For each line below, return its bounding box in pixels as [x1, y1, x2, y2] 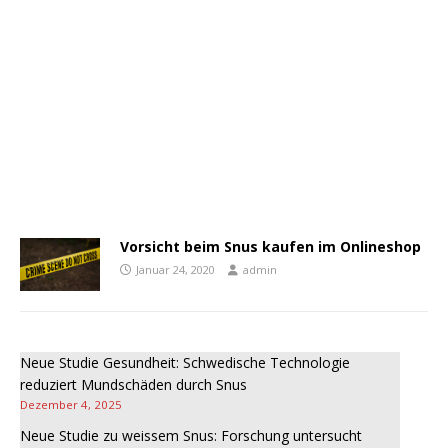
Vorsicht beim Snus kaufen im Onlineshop [120, 237, 421, 256]
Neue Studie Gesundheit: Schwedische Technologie [20, 353, 350, 373]
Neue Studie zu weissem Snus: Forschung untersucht [20, 426, 362, 446]
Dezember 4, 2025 [20, 397, 122, 413]
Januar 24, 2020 [136, 262, 215, 277]
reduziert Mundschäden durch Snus [20, 375, 247, 395]
